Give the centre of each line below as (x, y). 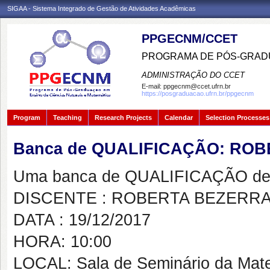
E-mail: (152, 86)
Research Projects (123, 118)
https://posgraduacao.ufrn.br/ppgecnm (198, 93)
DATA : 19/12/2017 (82, 220)
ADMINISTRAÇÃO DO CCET (193, 75)
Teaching (67, 118)
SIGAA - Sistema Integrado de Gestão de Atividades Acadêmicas (102, 8)
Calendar (179, 118)
